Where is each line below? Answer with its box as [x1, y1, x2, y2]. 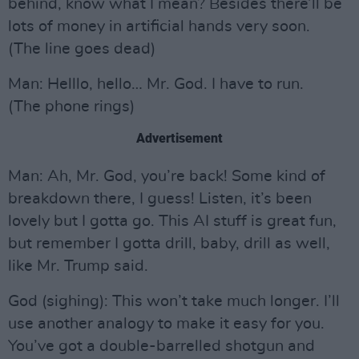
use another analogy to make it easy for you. [8, 316, 325, 332]
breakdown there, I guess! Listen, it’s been [8, 191, 312, 207]
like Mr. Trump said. [8, 258, 148, 274]
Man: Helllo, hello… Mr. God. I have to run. [8, 76, 304, 92]
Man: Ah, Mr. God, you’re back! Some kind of [8, 168, 325, 184]
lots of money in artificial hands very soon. [8, 18, 310, 34]
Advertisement [136, 131, 223, 146]
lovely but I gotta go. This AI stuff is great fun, [8, 213, 337, 229]
